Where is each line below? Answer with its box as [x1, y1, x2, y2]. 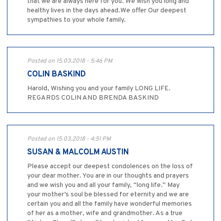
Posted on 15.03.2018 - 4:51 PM [27, 135, 111, 144]
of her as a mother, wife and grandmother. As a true [27, 209, 183, 218]
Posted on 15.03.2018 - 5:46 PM [27, 57, 112, 66]
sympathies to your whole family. [27, 16, 126, 25]
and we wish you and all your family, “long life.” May [27, 181, 180, 190]
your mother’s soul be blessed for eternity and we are [27, 190, 189, 199]
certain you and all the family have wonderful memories [27, 200, 192, 209]
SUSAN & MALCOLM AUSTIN [27, 147, 129, 158]
